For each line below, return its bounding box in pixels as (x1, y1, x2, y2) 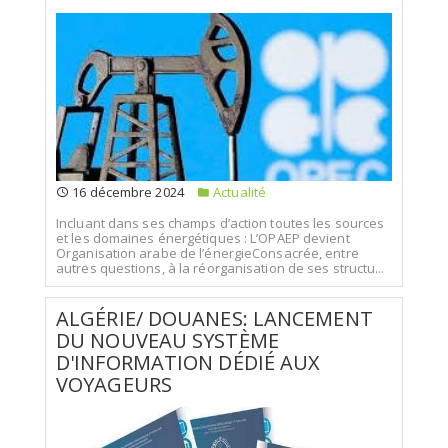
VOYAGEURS (56, 370, 172, 398)
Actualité (210, 183, 267, 201)
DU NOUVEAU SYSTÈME (56, 326, 279, 354)
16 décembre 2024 (69, 183, 184, 201)
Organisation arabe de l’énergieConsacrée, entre (56, 243, 359, 262)
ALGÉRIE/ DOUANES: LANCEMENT (56, 304, 373, 332)
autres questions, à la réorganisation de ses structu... (56, 258, 385, 277)
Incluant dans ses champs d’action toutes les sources (56, 213, 385, 232)
